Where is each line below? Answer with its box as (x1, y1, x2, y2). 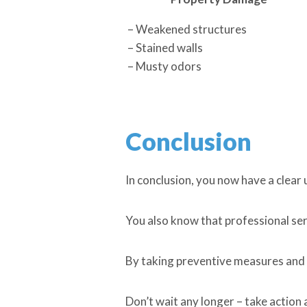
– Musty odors (127, 59, 201, 73)
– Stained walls (127, 40, 203, 55)
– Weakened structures (127, 22, 247, 36)
